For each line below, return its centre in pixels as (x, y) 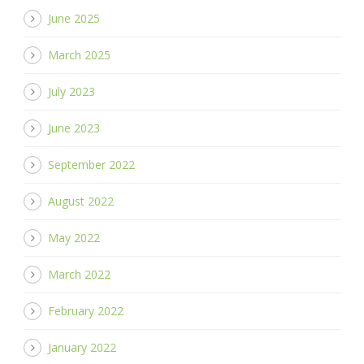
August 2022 (81, 201)
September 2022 (91, 164)
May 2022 (74, 237)
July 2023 (71, 91)
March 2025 (79, 54)
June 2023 (74, 128)
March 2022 (79, 274)
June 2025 (74, 18)
